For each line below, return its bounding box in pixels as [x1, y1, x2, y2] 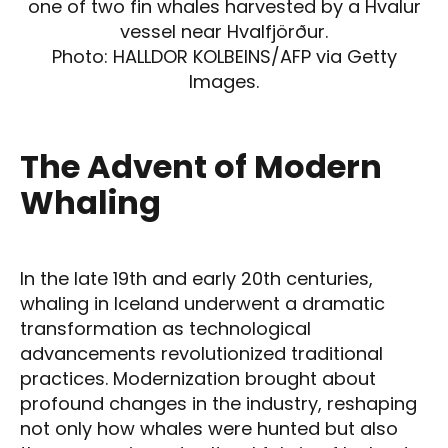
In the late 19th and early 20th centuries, [20, 265, 373, 291]
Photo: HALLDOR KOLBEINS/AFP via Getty [51, 43, 397, 69]
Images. [189, 68, 259, 94]
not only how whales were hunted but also [20, 415, 398, 441]
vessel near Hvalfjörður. [120, 18, 328, 44]
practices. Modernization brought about [20, 365, 376, 391]
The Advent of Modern [20, 143, 382, 189]
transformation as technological [20, 315, 311, 341]
